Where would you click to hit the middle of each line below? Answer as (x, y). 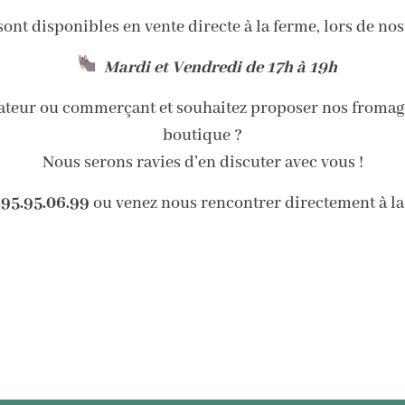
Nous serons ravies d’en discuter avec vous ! (202, 163)
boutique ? (202, 136)
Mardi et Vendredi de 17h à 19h (221, 68)
